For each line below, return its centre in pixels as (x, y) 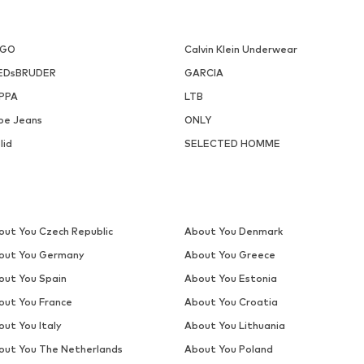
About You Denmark (233, 232)
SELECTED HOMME (232, 144)
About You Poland (228, 349)
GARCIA (204, 73)
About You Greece (230, 255)
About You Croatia (231, 302)
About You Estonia (230, 279)
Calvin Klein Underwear (240, 50)
